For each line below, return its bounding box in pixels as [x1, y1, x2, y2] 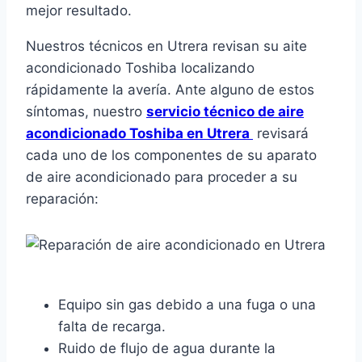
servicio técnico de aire [146, 103, 304, 120]
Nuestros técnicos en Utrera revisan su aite [26, 38, 307, 55]
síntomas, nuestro [26, 103, 146, 120]
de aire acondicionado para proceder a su [26, 169, 297, 186]
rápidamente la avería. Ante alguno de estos [26, 82, 314, 99]
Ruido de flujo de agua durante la [58, 340, 276, 357]
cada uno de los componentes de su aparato [26, 147, 317, 164]
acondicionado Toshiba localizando [26, 60, 255, 77]
